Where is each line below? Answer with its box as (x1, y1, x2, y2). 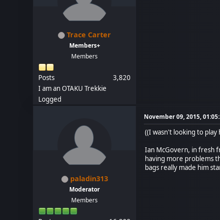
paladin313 (70, 174, 108, 183)
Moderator (69, 185, 100, 193)
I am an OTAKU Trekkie (38, 84, 107, 93)
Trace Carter (67, 30, 111, 39)
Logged (38, 95, 62, 104)
